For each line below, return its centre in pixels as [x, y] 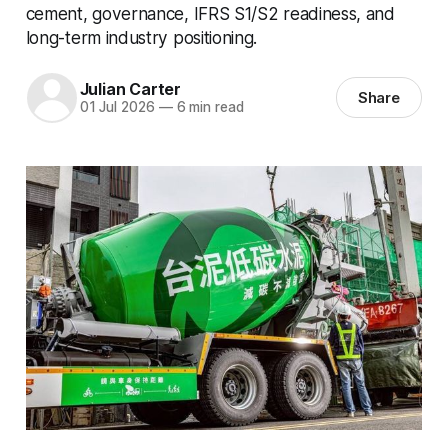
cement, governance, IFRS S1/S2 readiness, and [210, 13]
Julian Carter [130, 89]
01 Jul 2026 [117, 107]
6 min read [208, 107]
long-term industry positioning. [141, 37]
